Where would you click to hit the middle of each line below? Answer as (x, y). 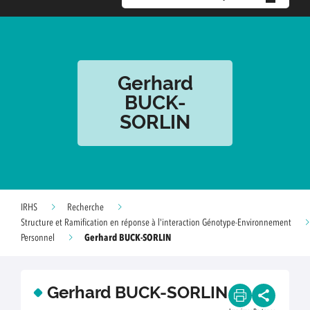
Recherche (85, 208)
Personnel (38, 238)
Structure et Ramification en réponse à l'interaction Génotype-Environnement (156, 223)
